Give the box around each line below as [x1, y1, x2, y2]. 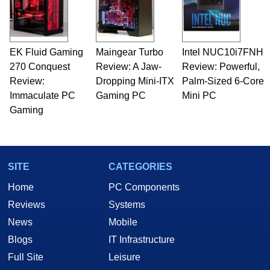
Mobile [108, 217, 137, 228]
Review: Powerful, [181, 61, 260, 72]
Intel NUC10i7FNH [181, 47, 263, 58]
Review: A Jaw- [95, 61, 162, 72]
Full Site [8, 252, 43, 263]
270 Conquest [9, 61, 70, 72]
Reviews [8, 199, 45, 210]
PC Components [108, 182, 180, 193]
